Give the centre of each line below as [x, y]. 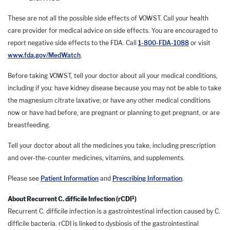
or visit [200, 43]
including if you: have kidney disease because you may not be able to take [114, 88]
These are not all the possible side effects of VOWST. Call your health [108, 18]
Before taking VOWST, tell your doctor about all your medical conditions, [113, 76]
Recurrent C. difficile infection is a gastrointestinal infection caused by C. [114, 212]
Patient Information [70, 179]
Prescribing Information [147, 179]
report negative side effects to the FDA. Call [73, 43]
